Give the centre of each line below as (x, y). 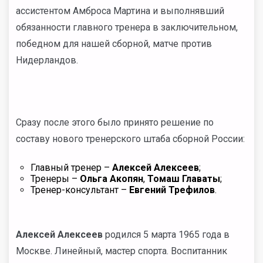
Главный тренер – (71, 168)
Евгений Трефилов (172, 190)
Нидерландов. (47, 60)
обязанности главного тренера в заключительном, (127, 27)
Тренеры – (55, 179)
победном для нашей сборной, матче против (114, 44)
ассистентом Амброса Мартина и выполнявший (120, 11)
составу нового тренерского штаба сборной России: (130, 139)
